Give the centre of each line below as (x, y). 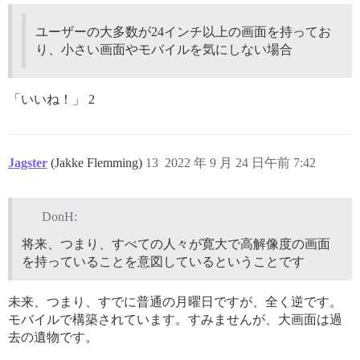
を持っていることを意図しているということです (163, 261)
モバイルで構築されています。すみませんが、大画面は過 (175, 319)
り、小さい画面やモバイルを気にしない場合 (164, 49)
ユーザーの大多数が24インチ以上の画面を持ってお (183, 31)
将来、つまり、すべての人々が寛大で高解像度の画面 (176, 243)
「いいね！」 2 (51, 99)
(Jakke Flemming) (98, 162)
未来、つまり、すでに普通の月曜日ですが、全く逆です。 (175, 301)
